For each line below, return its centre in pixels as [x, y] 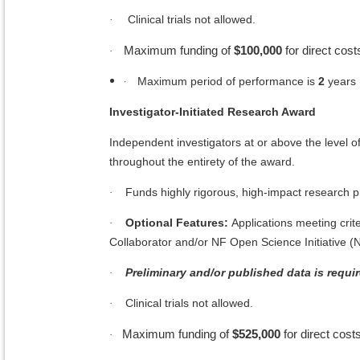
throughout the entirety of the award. [202, 162]
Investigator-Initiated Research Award [213, 112]
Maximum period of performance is [228, 82]
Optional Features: [177, 223]
